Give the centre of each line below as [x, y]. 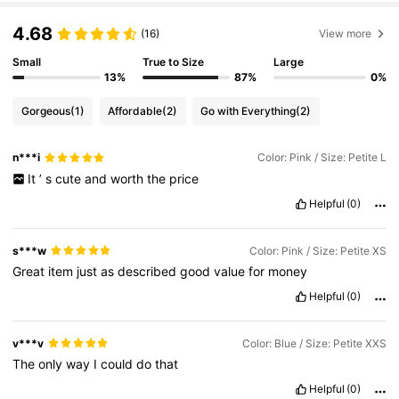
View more [346, 33]
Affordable [135, 110]
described [149, 271]
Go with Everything [248, 110]
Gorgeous [45, 110]
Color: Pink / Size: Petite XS [318, 250]
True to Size [174, 62]
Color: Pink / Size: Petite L [322, 158]
